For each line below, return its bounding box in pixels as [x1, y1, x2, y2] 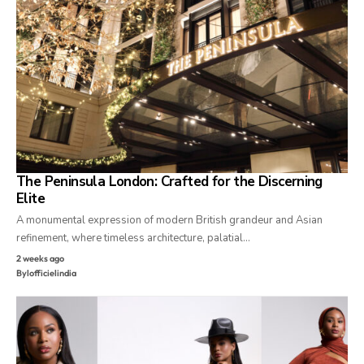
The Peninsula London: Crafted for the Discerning [16, 172, 323, 192]
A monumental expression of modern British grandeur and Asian [16, 213, 323, 228]
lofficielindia [27, 267, 76, 279]
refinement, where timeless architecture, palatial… [16, 231, 250, 246]
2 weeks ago [16, 253, 64, 265]
